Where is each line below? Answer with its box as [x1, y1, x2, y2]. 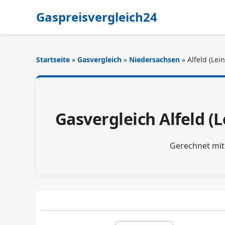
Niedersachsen [129, 55, 180, 64]
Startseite [36, 55, 70, 64]
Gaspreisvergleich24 [36, 9, 157, 25]
